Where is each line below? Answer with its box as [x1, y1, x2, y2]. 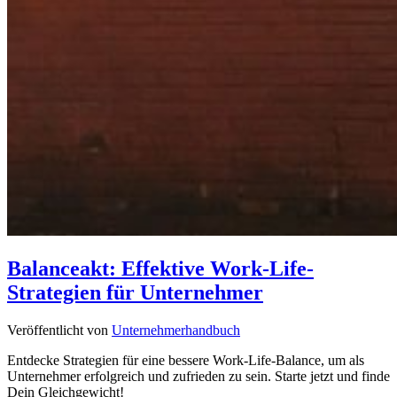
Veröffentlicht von [7, 322, 112, 338]
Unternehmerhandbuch [112, 322, 240, 338]
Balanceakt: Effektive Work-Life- [7, 256, 314, 280]
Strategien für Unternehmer [7, 280, 263, 304]
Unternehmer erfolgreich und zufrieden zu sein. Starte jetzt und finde [7, 368, 390, 384]
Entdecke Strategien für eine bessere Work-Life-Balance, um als [7, 352, 364, 368]
